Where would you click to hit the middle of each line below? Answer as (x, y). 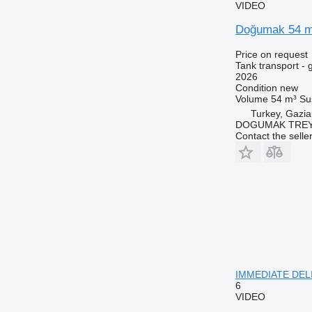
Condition (256, 87)
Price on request (271, 54)
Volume (251, 99)
